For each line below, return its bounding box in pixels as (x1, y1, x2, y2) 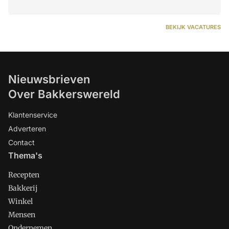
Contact (8, 138, 35, 147)
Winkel (8, 196, 33, 206)
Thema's (8, 150, 42, 161)
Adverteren (8, 124, 46, 133)
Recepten (8, 170, 39, 179)
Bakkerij (8, 183, 38, 193)
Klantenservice (8, 110, 57, 119)
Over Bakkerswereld (8, 87, 120, 101)
